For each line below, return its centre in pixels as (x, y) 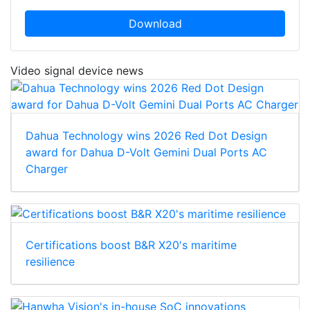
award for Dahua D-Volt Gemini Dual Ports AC (146, 153)
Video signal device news (77, 71)
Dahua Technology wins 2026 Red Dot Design (146, 136)
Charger (47, 169)
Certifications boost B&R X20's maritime (131, 245)
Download (155, 24)
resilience (50, 262)
